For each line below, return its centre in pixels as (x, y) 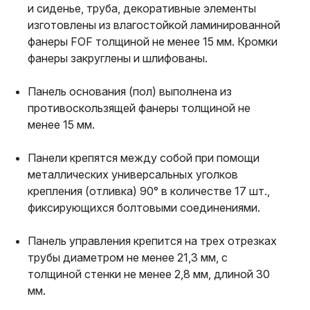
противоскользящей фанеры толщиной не (139, 108)
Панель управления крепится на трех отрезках (152, 241)
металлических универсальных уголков (133, 174)
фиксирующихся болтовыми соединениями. (144, 208)
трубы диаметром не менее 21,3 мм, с (128, 257)
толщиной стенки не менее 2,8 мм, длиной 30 (149, 274)
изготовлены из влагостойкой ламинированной (154, 25)
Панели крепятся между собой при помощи (144, 158)
